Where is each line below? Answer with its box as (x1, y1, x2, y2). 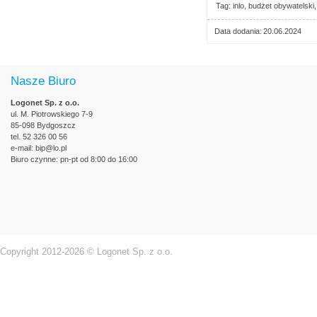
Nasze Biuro (11, 74, 76, 88)
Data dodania (214, 27, 260, 35)
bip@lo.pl (35, 144, 67, 152)
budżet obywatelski (248, 1, 314, 10)
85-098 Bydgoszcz (11, 121, 76, 129)
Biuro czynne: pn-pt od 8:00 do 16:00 (11, 155, 137, 163)
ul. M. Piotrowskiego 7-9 (11, 110, 93, 118)
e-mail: (11, 144, 35, 152)
